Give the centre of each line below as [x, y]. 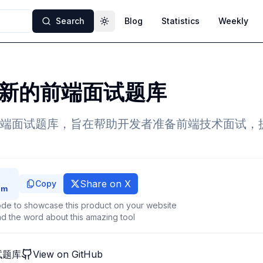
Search [70, 21]
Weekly [233, 21]
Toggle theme [132, 26]
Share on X [105, 184]
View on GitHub [68, 254]
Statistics [181, 21]
